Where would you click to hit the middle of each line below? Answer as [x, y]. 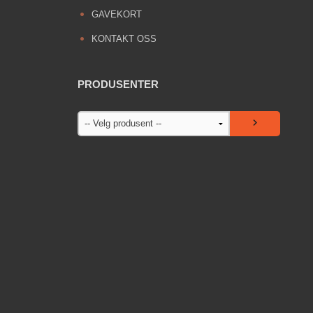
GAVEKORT [116, 14]
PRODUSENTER [118, 84]
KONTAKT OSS [124, 38]
